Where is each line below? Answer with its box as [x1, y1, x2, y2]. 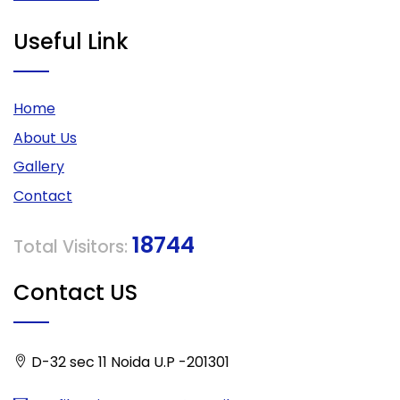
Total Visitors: [13, 234, 132, 259]
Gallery [13, 156, 64, 178]
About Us [13, 127, 77, 148]
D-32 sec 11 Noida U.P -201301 [28, 351, 229, 372]
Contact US [13, 277, 137, 307]
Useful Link [13, 27, 129, 56]
